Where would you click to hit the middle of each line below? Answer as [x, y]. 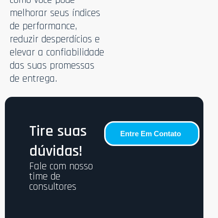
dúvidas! [56, 151]
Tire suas [58, 131]
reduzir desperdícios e [55, 39]
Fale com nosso [61, 166]
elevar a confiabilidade [57, 52]
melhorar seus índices [55, 13]
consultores [53, 186]
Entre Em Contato [151, 133]
